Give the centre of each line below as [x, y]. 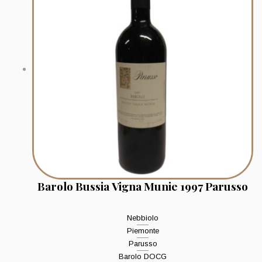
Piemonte [143, 231]
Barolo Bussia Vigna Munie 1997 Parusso [143, 186]
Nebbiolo [143, 218]
